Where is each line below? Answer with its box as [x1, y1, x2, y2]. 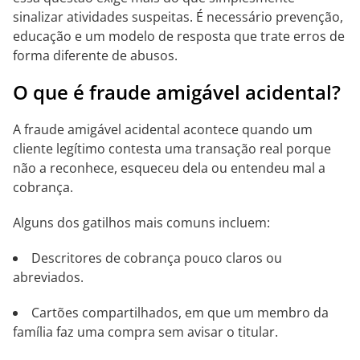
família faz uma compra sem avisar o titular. [13, 323, 278, 341]
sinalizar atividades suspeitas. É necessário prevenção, [13, 8, 343, 26]
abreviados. [13, 268, 84, 286]
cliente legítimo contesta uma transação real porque [13, 140, 331, 157]
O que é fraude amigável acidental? [13, 79, 341, 105]
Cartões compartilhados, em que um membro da [31, 304, 329, 321]
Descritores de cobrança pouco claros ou [31, 249, 282, 267]
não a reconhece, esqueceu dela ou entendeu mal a [13, 159, 325, 177]
